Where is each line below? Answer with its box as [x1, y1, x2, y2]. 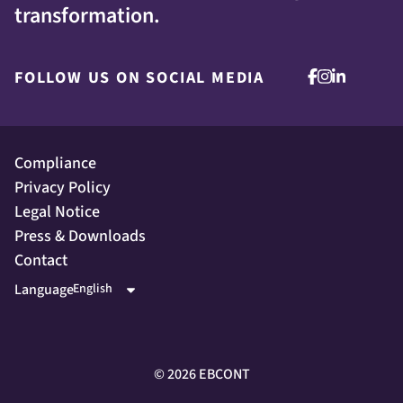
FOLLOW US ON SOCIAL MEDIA [14, 67, 264, 89]
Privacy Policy [14, 176, 111, 199]
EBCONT [195, 364, 250, 384]
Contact [14, 249, 67, 272]
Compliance [14, 152, 96, 175]
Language [14, 279, 74, 300]
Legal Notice [14, 201, 100, 223]
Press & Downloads [14, 225, 146, 247]
